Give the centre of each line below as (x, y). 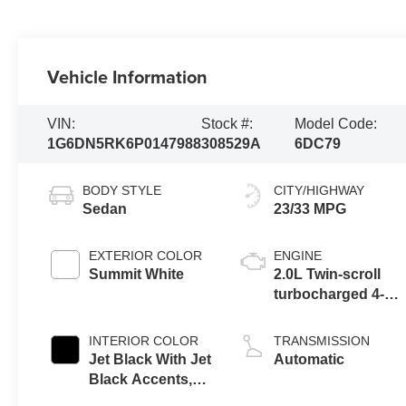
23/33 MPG (310, 208)
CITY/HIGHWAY (319, 190)
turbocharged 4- (329, 294)
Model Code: (336, 123)
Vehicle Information (128, 77)
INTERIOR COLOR (144, 340)
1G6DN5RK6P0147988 (125, 143)
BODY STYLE (122, 190)
